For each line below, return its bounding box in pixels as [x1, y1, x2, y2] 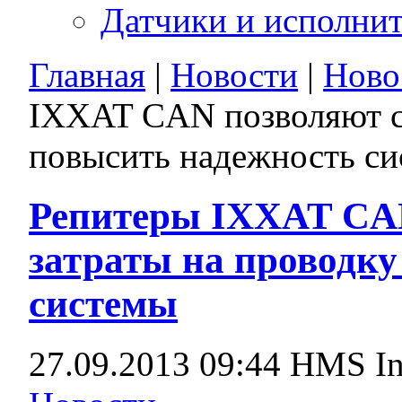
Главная [29, 55, 146, 94]
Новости [170, 55, 299, 94]
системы [29, 282, 179, 325]
